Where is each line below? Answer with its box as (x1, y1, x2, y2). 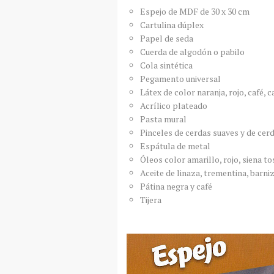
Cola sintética (139, 59, 193, 71)
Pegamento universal (139, 73, 221, 84)
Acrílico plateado (139, 100, 207, 111)
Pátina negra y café (139, 180, 212, 192)
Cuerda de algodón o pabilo (139, 46, 245, 57)
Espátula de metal (139, 140, 210, 152)
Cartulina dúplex (139, 19, 204, 31)
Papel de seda (139, 32, 193, 44)
